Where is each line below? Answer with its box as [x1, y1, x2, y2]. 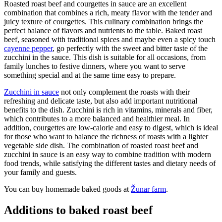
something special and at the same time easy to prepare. [4, 70, 176, 79]
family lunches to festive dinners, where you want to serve [4, 61, 185, 70]
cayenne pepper [4, 44, 53, 53]
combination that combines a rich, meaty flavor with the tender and [4, 8, 212, 17]
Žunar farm [131, 184, 166, 193]
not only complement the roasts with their [59, 87, 190, 96]
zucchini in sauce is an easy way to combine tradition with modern [4, 150, 211, 159]
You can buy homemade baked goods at [4, 184, 131, 193]
